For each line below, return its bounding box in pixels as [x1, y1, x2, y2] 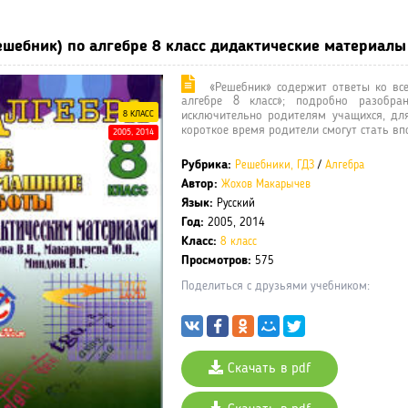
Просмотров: [181, 254, 251, 268]
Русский [217, 198, 255, 210]
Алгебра [325, 159, 364, 172]
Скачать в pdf [223, 362, 311, 377]
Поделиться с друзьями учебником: [181, 280, 370, 293]
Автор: [181, 178, 218, 191]
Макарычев [256, 178, 311, 191]
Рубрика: [181, 158, 231, 172]
